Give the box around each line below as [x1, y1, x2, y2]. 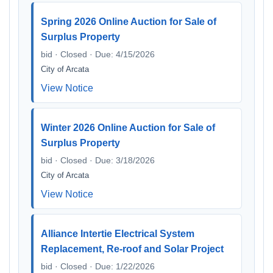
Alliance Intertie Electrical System [41, 229, 194, 239]
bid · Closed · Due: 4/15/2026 [41, 49, 155, 59]
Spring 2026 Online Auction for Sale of [41, 16, 216, 27]
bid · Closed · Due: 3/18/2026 [41, 155, 155, 165]
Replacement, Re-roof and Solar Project [41, 244, 224, 254]
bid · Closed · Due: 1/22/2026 [41, 261, 155, 271]
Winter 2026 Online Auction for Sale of [41, 122, 215, 133]
